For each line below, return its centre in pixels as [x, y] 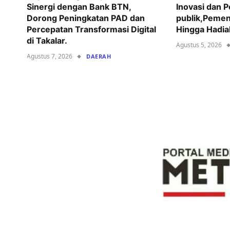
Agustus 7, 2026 [50, 56]
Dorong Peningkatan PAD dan [86, 18]
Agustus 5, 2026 [199, 45]
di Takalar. [47, 41]
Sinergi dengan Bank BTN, [79, 7]
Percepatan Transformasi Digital [91, 30]
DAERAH [99, 56]
